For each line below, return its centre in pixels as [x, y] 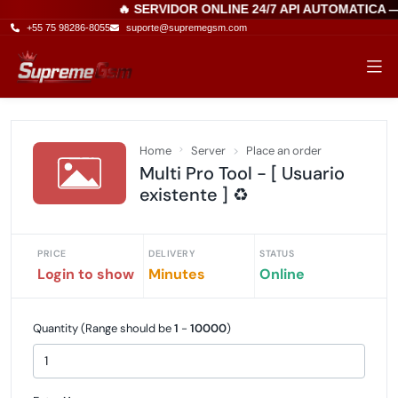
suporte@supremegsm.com [185, 27]
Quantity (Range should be [103, 328]
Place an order [284, 151]
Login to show [86, 274]
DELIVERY [171, 254]
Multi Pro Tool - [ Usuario [242, 173]
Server [208, 151]
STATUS [277, 254]
